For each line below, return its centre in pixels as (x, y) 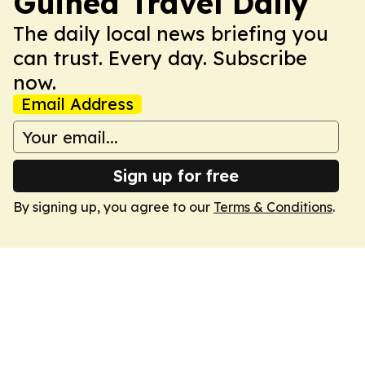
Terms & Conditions (273, 207)
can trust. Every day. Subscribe (160, 58)
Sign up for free (176, 176)
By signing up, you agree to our (113, 207)
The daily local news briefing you (171, 33)
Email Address (77, 104)
